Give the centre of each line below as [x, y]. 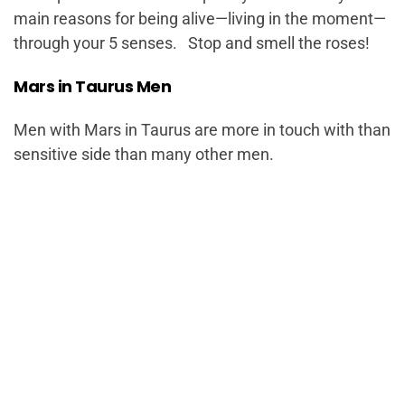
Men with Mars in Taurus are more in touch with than [202, 130]
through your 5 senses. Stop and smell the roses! [192, 43]
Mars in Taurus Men [92, 86]
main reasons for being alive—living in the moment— [200, 19]
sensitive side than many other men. [144, 154]
